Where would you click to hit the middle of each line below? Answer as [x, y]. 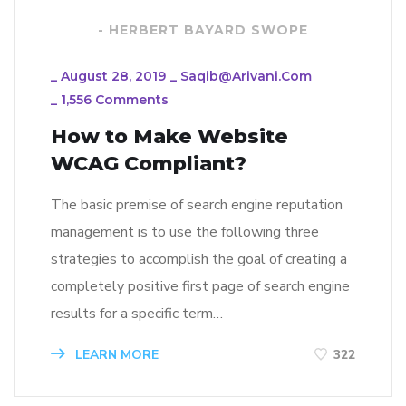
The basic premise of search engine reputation [197, 205]
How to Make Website [169, 137]
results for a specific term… [137, 314]
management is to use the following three [185, 232]
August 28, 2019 [113, 77]
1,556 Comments [115, 100]
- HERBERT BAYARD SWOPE [203, 30]
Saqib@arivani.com [246, 77]
